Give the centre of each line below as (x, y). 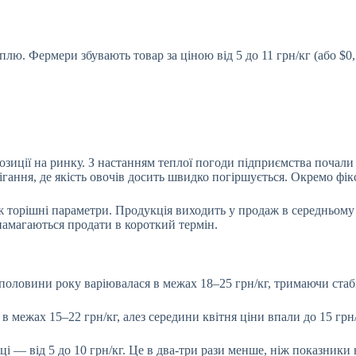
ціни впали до (278, 317)
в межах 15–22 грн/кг (60, 317)
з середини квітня (190, 317)
